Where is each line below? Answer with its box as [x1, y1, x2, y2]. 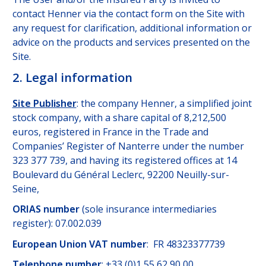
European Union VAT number [12, 237, 147, 251]
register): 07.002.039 [12, 217, 102, 230]
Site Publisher [12, 96, 77, 110]
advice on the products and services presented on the [12, 35, 250, 49]
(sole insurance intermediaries [79, 202, 217, 216]
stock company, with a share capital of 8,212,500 [12, 110, 226, 124]
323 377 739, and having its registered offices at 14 [12, 153, 237, 167]
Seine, [12, 182, 39, 195]
